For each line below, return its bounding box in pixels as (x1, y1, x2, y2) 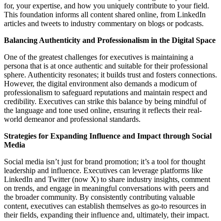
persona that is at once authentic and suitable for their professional (4, 61, 208, 70)
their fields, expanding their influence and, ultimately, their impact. (4, 210, 209, 219)
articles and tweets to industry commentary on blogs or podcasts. (4, 19, 204, 28)
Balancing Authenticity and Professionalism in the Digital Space (4, 36, 216, 44)
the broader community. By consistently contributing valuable (4, 192, 195, 201)
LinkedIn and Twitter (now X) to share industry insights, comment (4, 175, 210, 184)
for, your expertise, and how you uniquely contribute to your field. (4, 1, 209, 10)
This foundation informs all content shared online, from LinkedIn (4, 10, 206, 19)
